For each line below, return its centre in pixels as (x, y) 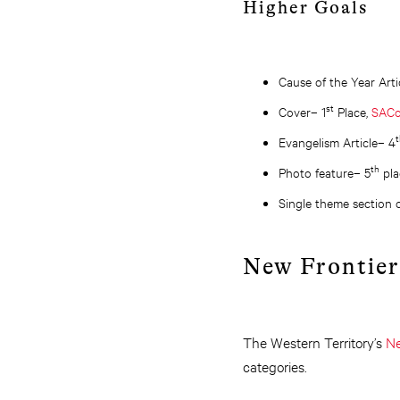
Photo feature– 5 (325, 172)
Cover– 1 (302, 111)
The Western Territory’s (314, 342)
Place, (353, 111)
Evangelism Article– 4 (337, 142)
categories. (275, 366)
